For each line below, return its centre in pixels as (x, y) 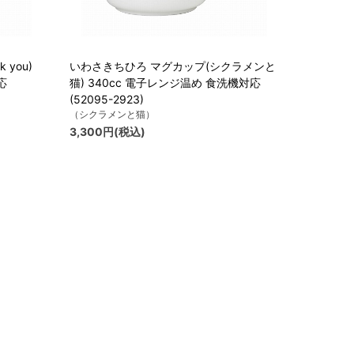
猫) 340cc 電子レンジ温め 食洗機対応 (165, 83)
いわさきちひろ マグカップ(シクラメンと (173, 66)
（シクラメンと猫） (112, 115)
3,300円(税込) (107, 132)
